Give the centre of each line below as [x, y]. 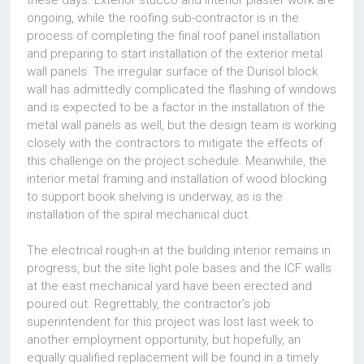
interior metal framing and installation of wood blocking [177, 179]
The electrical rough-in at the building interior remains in [179, 251]
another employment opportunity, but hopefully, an [164, 340]
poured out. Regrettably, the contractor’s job [149, 304]
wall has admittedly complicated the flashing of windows [182, 90]
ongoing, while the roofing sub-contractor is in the [163, 18]
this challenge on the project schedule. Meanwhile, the [177, 161]
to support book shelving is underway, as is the [155, 197]
